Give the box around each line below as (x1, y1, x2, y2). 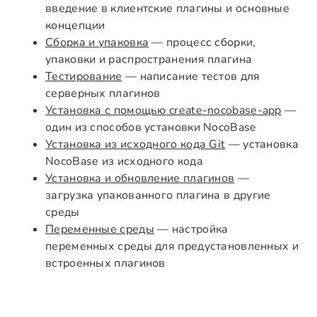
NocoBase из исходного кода (45, 154, 203, 170)
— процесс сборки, (149, 35, 256, 51)
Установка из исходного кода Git (45, 137, 226, 153)
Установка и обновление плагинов (45, 171, 235, 187)
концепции (45, 18, 105, 34)
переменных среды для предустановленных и (45, 238, 299, 255)
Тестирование (45, 69, 122, 85)
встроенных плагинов (45, 255, 166, 272)
